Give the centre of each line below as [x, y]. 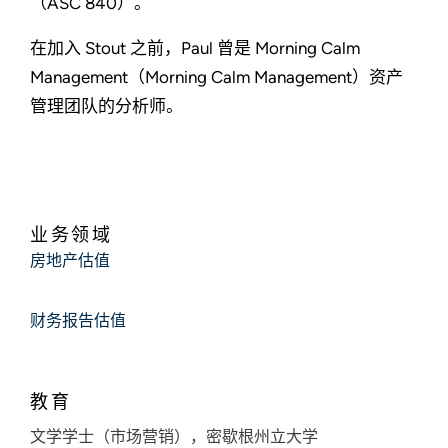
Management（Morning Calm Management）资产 [216, 77]
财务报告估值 [78, 322]
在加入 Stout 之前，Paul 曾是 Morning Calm [195, 48]
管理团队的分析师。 [106, 106]
